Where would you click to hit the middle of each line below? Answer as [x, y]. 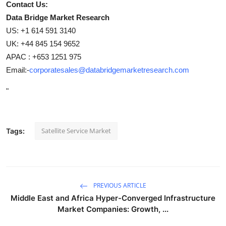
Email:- [18, 70]
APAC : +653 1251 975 [44, 56]
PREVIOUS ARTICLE [119, 186]
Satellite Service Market [76, 130]
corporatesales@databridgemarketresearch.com [109, 70]
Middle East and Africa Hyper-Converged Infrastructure [113, 198]
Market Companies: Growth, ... [113, 209]
